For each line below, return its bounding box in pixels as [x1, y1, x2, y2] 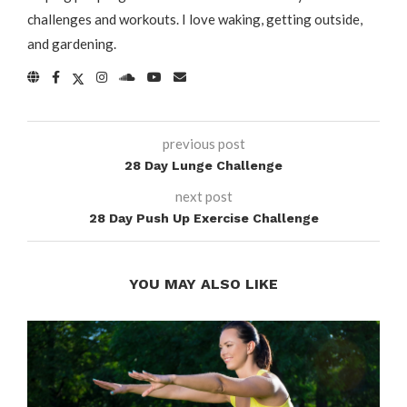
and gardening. [27, 35, 116, 52]
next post [174, 187, 233, 204]
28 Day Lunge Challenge [124, 157, 283, 173]
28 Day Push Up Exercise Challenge [88, 210, 319, 225]
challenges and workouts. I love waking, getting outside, [27, 10, 362, 27]
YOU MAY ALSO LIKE [129, 274, 278, 293]
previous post [162, 134, 245, 152]
